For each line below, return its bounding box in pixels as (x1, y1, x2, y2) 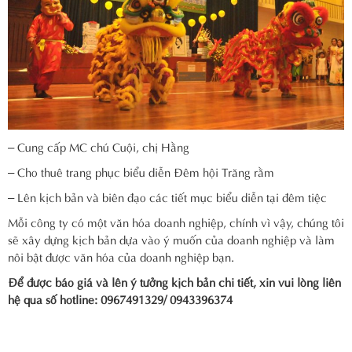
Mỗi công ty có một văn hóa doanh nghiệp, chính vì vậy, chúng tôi (8, 212, 344, 230)
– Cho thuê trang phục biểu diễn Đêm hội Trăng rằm (8, 162, 274, 180)
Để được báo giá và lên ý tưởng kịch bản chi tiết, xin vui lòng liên (8, 272, 341, 290)
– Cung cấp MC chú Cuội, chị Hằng (8, 137, 189, 155)
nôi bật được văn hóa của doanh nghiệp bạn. (8, 247, 234, 265)
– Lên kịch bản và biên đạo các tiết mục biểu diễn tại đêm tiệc (8, 187, 327, 205)
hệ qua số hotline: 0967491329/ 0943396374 (8, 289, 233, 307)
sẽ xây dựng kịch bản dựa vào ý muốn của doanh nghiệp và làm (8, 229, 335, 247)
